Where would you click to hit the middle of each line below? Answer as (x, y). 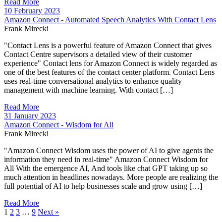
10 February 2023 (32, 10)
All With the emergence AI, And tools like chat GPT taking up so (106, 168)
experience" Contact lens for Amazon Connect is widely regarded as (111, 63)
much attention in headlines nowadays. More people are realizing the (111, 177)
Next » (48, 212)
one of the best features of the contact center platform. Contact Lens (109, 72)
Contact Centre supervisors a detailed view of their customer (98, 54)
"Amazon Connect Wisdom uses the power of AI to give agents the (109, 150)
